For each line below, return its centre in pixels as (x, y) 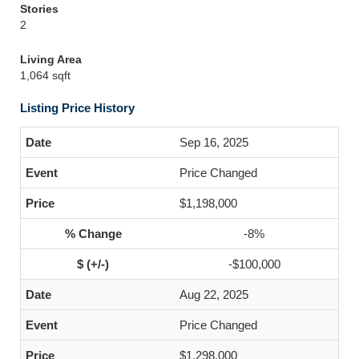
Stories (39, 9)
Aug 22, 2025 (214, 294)
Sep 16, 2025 (214, 142)
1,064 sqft (45, 75)
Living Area (51, 59)
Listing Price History (77, 108)
